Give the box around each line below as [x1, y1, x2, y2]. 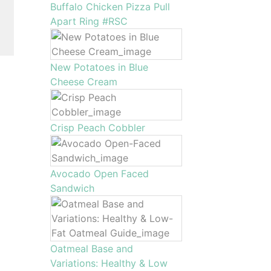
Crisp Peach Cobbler [50, 122, 146, 134]
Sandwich [50, 182, 95, 194]
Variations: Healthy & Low [50, 257, 168, 269]
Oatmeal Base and [50, 243, 134, 255]
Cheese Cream [50, 76, 118, 88]
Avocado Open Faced [50, 168, 149, 180]
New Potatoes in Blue [50, 61, 149, 73]
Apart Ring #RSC [50, 15, 128, 27]
